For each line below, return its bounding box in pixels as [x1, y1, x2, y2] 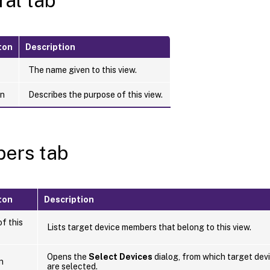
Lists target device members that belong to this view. [47, 222, 251, 232]
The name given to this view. [28, 64, 137, 75]
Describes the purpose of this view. [28, 89, 163, 99]
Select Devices [89, 251, 152, 262]
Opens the [47, 251, 89, 262]
